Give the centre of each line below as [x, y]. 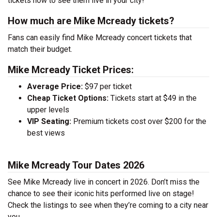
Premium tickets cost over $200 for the [139, 121]
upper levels [48, 110]
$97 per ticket [107, 86]
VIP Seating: [49, 121]
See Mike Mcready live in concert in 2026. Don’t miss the [104, 182]
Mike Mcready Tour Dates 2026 [76, 165]
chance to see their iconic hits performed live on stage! [101, 194]
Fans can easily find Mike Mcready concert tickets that [100, 38]
